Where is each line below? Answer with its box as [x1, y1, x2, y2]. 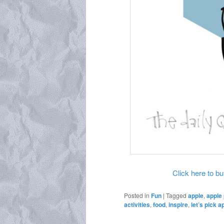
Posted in [124, 191, 149, 200]
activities [124, 200, 150, 209]
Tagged [166, 191, 186, 200]
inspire [168, 200, 188, 209]
